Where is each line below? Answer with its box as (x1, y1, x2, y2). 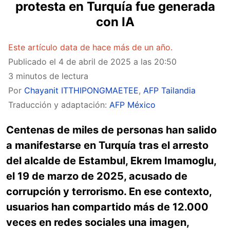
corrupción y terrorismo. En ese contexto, (6, 185, 212, 198)
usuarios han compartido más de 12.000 (6, 201, 208, 213)
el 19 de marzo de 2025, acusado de (6, 170, 187, 182)
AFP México (109, 100, 156, 110)
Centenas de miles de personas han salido (6, 124, 217, 136)
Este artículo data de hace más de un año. (8, 42, 172, 52)
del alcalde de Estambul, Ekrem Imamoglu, (6, 155, 216, 167)
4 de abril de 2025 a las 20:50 (59, 56, 177, 67)
